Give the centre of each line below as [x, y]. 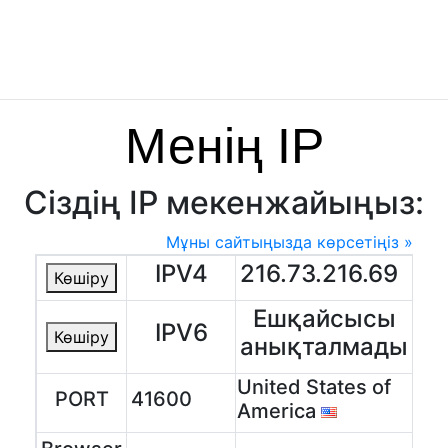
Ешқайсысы [324, 318]
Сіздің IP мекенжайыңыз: [224, 202]
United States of [314, 387]
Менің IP [224, 146]
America [279, 411]
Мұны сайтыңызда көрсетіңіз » [289, 242]
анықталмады [324, 346]
